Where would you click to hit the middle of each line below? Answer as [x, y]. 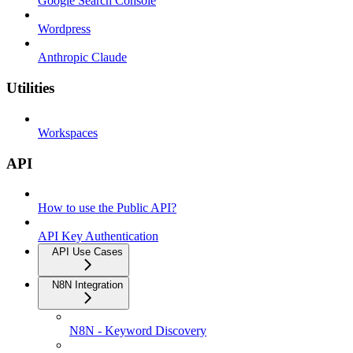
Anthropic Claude [82, 58]
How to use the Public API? [107, 208]
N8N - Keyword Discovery [138, 331]
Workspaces [68, 132]
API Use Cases [87, 252]
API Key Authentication [98, 236]
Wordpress [64, 29]
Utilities [30, 88]
